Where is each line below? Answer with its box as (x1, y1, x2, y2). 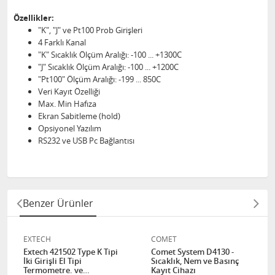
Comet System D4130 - (151, 246, 234, 257)
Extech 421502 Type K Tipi (23, 246, 118, 257)
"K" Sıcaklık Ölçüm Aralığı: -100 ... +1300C (38, 49, 182, 60)
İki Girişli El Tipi (23, 255, 82, 266)
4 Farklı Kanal (38, 37, 86, 48)
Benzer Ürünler (23, 196, 93, 210)
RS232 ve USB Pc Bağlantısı (38, 135, 134, 146)
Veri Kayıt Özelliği (38, 86, 100, 97)
